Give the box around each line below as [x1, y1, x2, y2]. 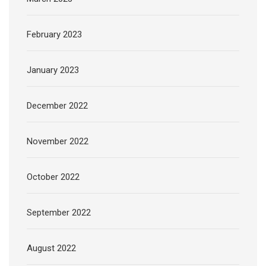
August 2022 [27, 243, 76, 254]
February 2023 [27, 29, 82, 40]
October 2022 [27, 172, 80, 183]
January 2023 [27, 65, 79, 76]
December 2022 [27, 100, 88, 112]
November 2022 [27, 136, 88, 147]
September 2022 [27, 207, 91, 218]
